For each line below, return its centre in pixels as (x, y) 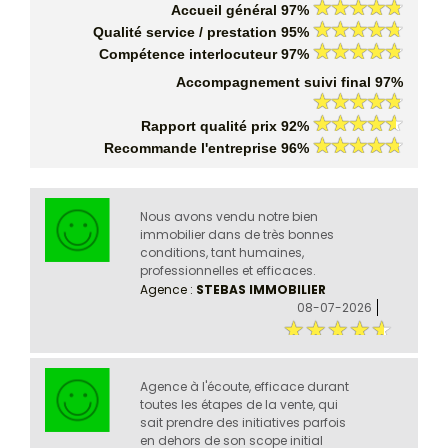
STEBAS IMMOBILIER (260, 289)
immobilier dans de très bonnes (236, 234)
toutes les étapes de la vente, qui (238, 404)
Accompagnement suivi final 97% (289, 82)
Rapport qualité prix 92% (225, 126)
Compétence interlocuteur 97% (204, 53)
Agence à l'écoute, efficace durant (244, 386)
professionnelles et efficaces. (227, 270)
